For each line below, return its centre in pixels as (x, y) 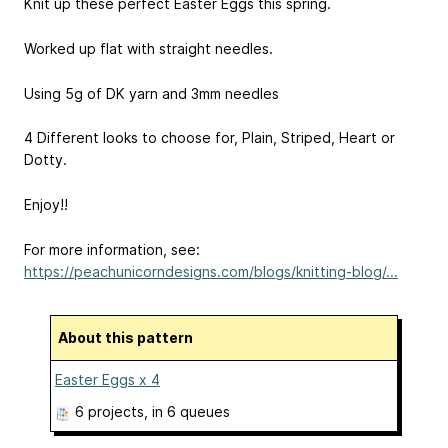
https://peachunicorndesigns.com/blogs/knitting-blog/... (211, 271)
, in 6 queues (187, 411)
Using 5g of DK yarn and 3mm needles (151, 93)
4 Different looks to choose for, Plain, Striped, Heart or (209, 138)
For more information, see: (112, 249)
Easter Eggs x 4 (107, 379)
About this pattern (130, 337)
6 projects (109, 411)
